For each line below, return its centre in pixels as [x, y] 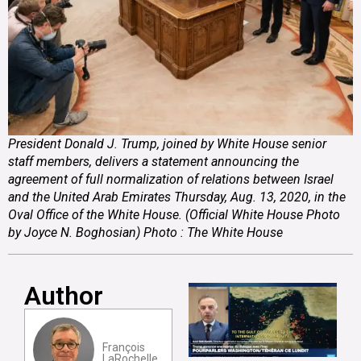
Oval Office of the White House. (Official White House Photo [174, 214]
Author [64, 295]
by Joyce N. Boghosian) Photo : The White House [145, 232]
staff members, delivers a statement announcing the [154, 161]
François [123, 347]
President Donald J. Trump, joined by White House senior [167, 143]
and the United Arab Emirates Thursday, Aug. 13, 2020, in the [177, 197]
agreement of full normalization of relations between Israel [171, 179]
